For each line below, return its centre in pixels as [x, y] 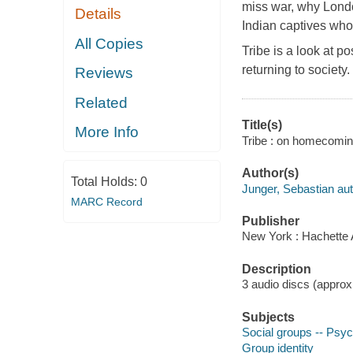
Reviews [104, 73]
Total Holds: [105, 181]
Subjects [268, 317]
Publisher [270, 221]
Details [98, 14]
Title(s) [262, 125]
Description [276, 269]
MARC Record [106, 201]
